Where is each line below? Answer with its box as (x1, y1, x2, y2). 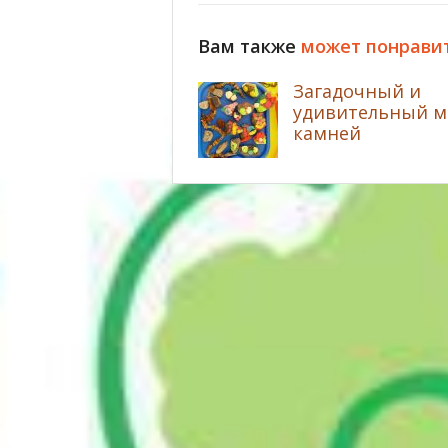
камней (293, 121, 361, 146)
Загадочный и (293, 79, 421, 104)
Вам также (198, 34, 301, 59)
